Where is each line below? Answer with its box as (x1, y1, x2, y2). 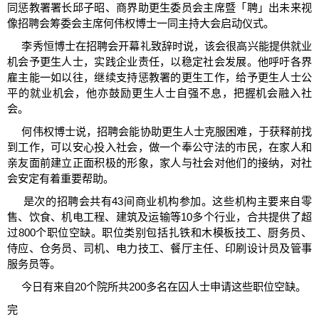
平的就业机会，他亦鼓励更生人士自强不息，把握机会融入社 (7, 87, 312, 100)
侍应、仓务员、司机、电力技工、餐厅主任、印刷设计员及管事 (7, 242, 312, 255)
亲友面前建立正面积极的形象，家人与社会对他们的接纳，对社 (7, 157, 312, 169)
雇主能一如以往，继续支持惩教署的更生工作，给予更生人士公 (7, 71, 312, 84)
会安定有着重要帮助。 (7, 172, 114, 185)
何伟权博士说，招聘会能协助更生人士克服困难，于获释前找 (7, 125, 312, 138)
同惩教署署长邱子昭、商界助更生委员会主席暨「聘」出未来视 (7, 1, 312, 14)
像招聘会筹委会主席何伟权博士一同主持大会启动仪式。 (7, 17, 274, 30)
